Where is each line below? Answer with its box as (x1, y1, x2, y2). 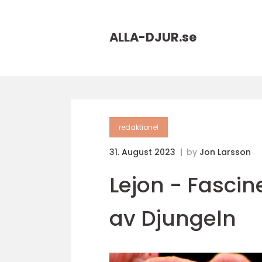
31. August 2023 (109, 146, 178, 158)
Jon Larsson (199, 146, 251, 158)
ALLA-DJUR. (109, 29, 182, 46)
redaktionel (119, 122, 158, 132)
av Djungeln (109, 204, 236, 233)
